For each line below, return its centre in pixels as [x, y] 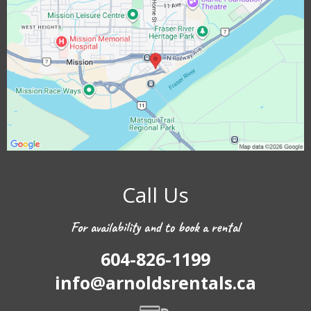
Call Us [155, 194]
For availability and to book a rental [155, 227]
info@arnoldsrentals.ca [155, 282]
